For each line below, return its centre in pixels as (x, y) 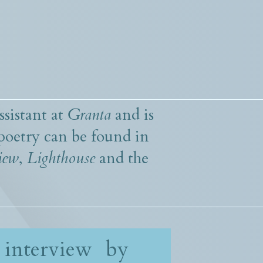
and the (122, 159)
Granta (89, 115)
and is (132, 115)
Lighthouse (61, 159)
